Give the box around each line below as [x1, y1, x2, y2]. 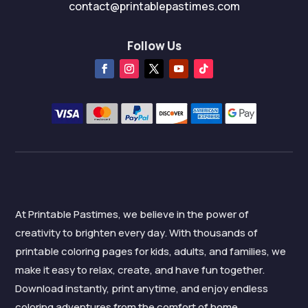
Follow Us [126, 38, 181, 54]
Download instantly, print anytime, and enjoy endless [15, 280, 269, 296]
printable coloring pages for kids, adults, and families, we [15, 243, 287, 258]
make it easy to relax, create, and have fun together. [15, 262, 265, 277]
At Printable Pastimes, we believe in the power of [15, 206, 250, 221]
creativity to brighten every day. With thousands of [15, 225, 258, 240]
